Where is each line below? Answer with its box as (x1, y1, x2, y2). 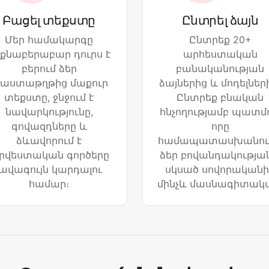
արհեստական (183, 48, 258, 61)
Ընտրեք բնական (177, 91, 264, 104)
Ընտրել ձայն (181, 13, 259, 28)
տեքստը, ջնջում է (4, 91, 94, 104)
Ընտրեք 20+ (189, 34, 252, 46)
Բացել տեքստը (2, 13, 96, 28)
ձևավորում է (16, 134, 82, 147)
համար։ (29, 178, 69, 190)
